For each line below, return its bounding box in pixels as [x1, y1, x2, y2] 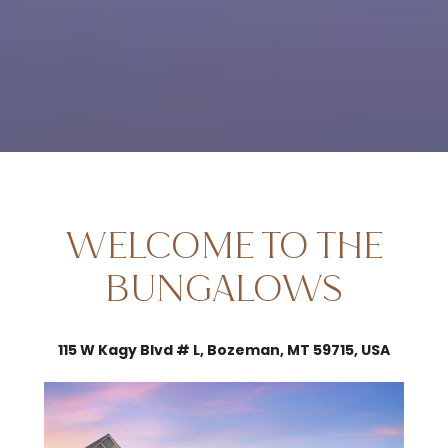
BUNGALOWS [105, 269, 343, 311]
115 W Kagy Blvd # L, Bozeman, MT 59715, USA [58, 339, 390, 360]
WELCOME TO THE [65, 226, 383, 268]
